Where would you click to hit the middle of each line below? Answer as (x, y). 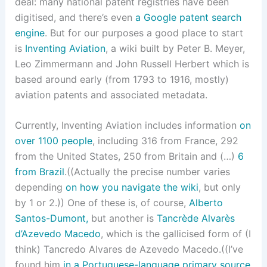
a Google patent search (188, 17)
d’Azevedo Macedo (58, 234)
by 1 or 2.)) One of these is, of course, (102, 203)
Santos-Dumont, (51, 218)
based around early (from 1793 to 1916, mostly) (122, 79)
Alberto (206, 203)
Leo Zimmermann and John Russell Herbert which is (132, 63)
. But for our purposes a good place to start (144, 32)
